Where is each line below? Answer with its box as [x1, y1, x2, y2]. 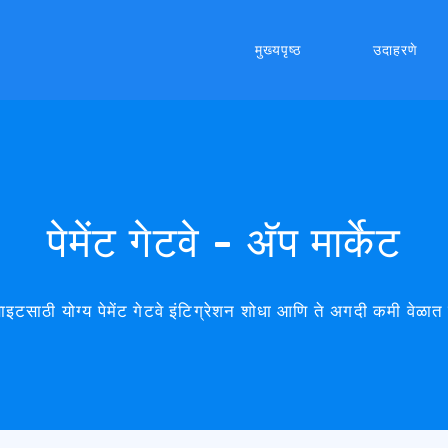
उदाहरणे [372, 41, 418, 58]
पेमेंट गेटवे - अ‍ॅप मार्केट [47, 217, 401, 268]
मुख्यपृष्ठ [254, 41, 301, 58]
